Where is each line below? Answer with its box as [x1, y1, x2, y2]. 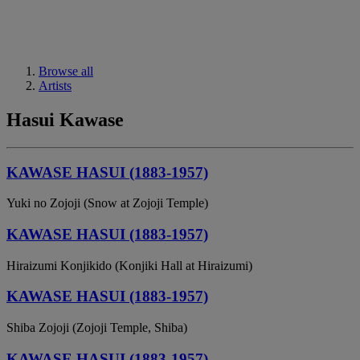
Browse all [39, 64, 93, 78]
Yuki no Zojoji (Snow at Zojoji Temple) [6, 196, 208, 211]
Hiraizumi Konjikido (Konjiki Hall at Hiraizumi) [6, 258, 252, 272]
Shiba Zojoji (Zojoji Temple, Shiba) [6, 321, 187, 335]
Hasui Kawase [6, 108, 124, 130]
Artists [39, 79, 72, 92]
